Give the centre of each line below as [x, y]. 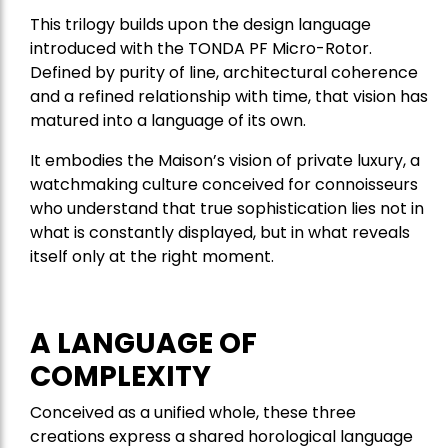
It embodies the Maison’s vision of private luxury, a [225, 161]
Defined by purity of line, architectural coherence [224, 73]
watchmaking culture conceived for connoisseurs [224, 185]
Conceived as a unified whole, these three [193, 413]
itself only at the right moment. [152, 257]
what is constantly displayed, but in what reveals [220, 233]
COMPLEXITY [120, 377]
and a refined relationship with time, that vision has [229, 97]
